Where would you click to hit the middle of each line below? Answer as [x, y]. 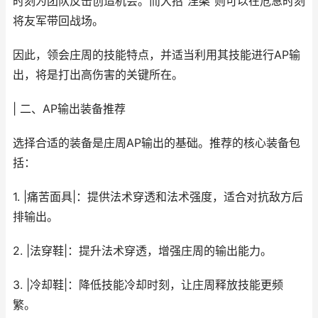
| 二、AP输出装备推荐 [69, 109]
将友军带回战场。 [58, 21]
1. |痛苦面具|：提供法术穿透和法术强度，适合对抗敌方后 [158, 197]
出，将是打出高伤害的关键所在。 [98, 75]
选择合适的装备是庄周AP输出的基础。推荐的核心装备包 [157, 143]
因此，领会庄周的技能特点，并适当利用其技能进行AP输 [157, 55]
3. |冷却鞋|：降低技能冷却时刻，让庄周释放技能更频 [148, 285]
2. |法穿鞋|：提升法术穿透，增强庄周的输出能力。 [142, 251]
